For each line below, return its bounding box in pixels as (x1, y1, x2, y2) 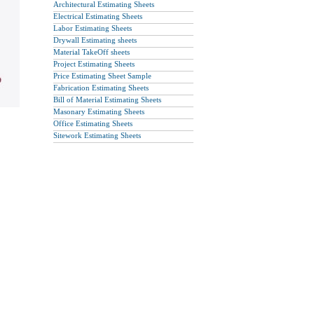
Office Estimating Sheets (53, 119, 132, 128)
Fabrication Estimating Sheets (53, 83, 149, 92)
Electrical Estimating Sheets (53, 12, 142, 20)
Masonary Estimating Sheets (53, 107, 144, 116)
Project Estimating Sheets (53, 60, 135, 68)
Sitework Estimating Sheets (53, 131, 141, 139)
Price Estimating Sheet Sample (53, 71, 151, 80)
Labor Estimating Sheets (53, 24, 132, 32)
